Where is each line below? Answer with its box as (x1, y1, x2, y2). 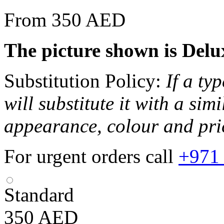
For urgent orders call (4, 145, 178, 167)
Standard (4, 183, 74, 205)
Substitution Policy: (4, 69, 166, 91)
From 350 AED (4, 8, 125, 30)
